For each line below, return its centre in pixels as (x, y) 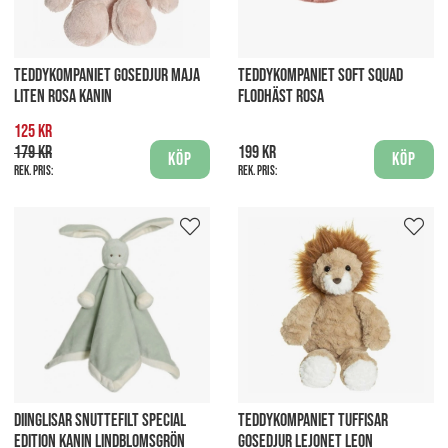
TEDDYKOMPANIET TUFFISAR (313, 420)
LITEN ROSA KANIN (63, 96)
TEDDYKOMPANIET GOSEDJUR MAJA (107, 75)
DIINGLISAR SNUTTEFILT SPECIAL (100, 420)
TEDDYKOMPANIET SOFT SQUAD (320, 75)
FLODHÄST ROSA (281, 96)
